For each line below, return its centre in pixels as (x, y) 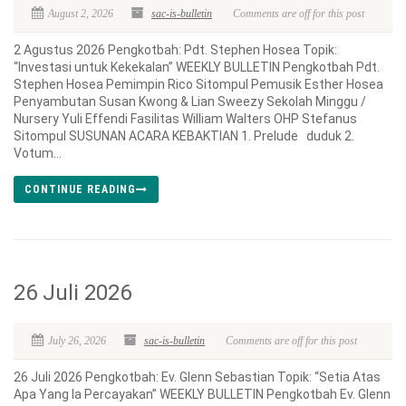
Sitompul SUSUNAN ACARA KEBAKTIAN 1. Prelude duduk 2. (184, 136)
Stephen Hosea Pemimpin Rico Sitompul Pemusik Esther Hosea (198, 84)
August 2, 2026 (81, 14)
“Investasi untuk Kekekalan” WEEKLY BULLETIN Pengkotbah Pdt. (197, 67)
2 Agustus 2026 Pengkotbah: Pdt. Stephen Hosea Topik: (175, 50)
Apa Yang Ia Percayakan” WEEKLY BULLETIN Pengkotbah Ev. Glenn (202, 394)
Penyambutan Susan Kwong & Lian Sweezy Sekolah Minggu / (190, 101)
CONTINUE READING (80, 189)
